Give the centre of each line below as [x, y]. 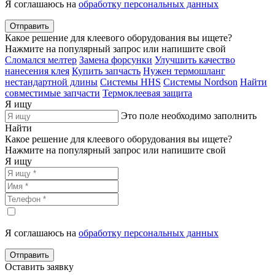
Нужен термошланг [184, 71]
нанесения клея [37, 71]
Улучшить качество [195, 60]
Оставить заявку [39, 266]
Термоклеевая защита [147, 93]
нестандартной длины [51, 82]
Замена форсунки [116, 60]
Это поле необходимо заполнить [189, 115]
